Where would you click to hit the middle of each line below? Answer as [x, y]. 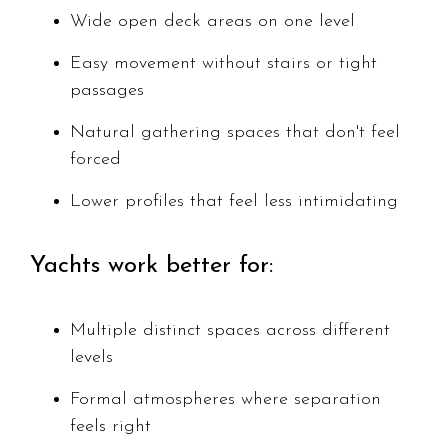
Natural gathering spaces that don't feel [235, 133]
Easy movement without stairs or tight [223, 64]
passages [107, 91]
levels [91, 358]
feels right [110, 427]
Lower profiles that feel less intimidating [234, 202]
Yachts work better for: [151, 266]
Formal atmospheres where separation [225, 400]
